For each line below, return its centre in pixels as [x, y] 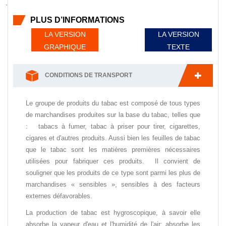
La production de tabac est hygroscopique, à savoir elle [113, 212]
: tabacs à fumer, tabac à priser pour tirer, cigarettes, [113, 126]
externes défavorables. [59, 196]
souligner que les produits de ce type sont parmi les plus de [113, 173]
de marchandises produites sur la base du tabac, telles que [113, 115]
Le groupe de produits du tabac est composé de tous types [113, 103]
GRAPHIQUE [65, 47]
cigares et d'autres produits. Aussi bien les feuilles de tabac [113, 138]
